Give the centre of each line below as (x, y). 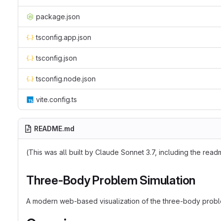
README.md (54, 129)
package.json (58, 17)
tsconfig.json (56, 58)
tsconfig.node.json (66, 79)
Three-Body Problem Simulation (111, 180)
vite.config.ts (56, 99)
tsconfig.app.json (64, 37)
